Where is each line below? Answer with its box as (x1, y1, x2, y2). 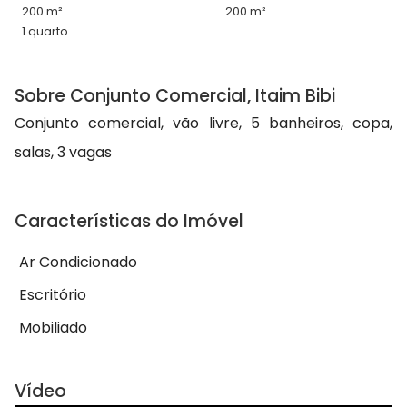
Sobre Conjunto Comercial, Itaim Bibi (15, 84, 335, 109)
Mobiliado (19, 317, 87, 339)
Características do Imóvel (15, 209, 243, 234)
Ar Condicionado (19, 252, 137, 273)
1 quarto (22, 24, 68, 40)
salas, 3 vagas (15, 142, 112, 164)
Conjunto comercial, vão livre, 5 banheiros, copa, (15, 113, 392, 134)
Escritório (19, 284, 86, 306)
